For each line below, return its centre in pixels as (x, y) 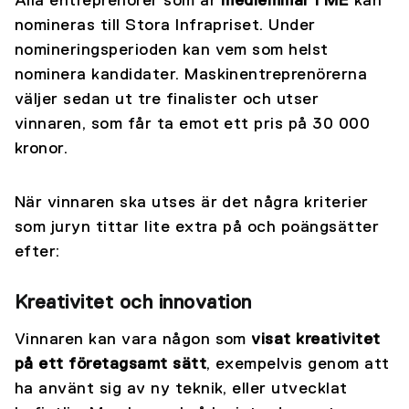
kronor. (42, 149)
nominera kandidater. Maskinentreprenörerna (191, 75)
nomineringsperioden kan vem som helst (172, 51)
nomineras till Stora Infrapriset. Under (165, 26)
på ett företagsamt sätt (111, 365)
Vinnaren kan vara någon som (133, 340)
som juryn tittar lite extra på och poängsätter (197, 228)
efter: (37, 252)
